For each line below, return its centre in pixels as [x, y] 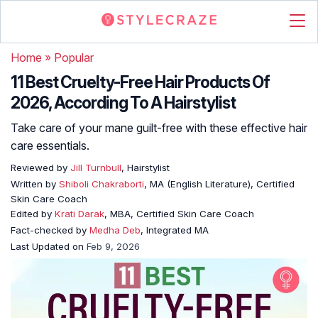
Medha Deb [115, 230]
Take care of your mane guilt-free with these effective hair [159, 128]
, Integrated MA [175, 230]
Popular [74, 57]
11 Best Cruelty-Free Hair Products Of [140, 82]
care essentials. [50, 146]
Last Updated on [49, 246]
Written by [35, 184]
